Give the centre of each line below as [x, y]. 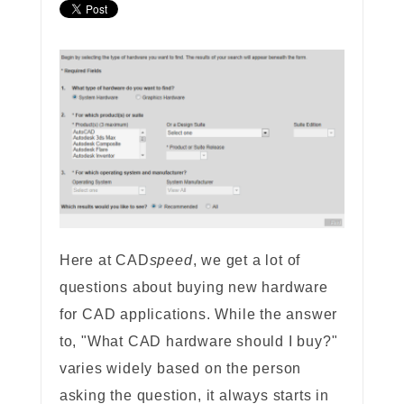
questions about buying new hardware [193, 288]
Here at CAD [104, 261]
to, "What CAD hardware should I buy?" [198, 342]
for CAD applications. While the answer [198, 315]
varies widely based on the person [180, 369]
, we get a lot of [247, 261]
